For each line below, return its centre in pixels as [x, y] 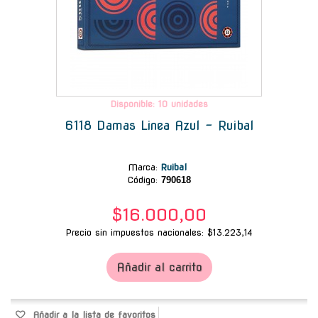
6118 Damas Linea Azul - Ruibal [159, 125]
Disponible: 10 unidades [159, 104]
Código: [142, 180]
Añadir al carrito [159, 267]
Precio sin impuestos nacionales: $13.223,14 [159, 232]
